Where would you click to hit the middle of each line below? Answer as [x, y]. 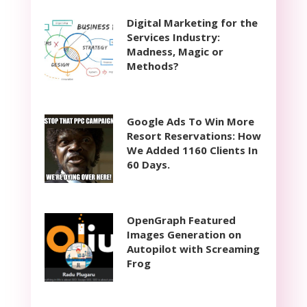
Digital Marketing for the [192, 22]
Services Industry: [173, 37]
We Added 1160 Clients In [192, 150]
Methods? [152, 65]
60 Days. [148, 164]
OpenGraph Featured [181, 220]
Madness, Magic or [175, 51]
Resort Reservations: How [194, 135]
